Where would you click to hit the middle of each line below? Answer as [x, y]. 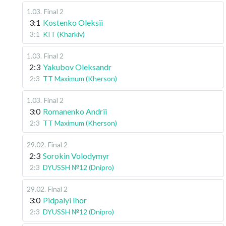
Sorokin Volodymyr [76, 156]
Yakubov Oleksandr [77, 67]
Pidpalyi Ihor [65, 200]
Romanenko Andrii [75, 111]
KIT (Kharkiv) [64, 34]
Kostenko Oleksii [73, 22]
